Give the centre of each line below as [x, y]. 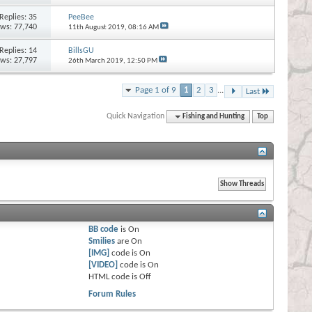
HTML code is [114, 276]
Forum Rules [112, 294]
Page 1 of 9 [156, 90]
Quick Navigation [136, 116]
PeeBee [81, 17]
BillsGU [81, 50]
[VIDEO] [103, 265]
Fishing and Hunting [214, 116]
